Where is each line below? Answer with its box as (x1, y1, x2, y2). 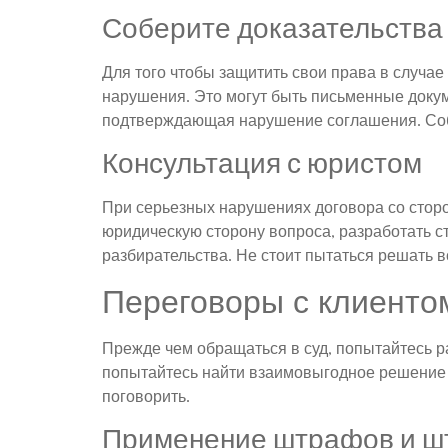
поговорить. (102, 385, 190, 406)
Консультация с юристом (102, 143, 422, 183)
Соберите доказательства (102, 7, 443, 47)
